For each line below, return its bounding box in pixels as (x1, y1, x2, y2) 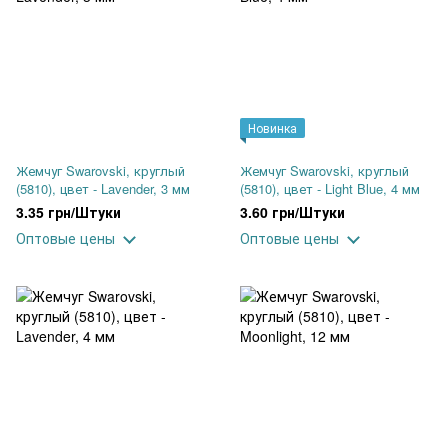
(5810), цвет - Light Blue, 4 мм (240, 179, 420, 198)
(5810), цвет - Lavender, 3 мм (16, 179, 190, 198)
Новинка (248, 119, 297, 136)
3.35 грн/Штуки (16, 202, 121, 222)
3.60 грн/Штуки (240, 202, 345, 222)
